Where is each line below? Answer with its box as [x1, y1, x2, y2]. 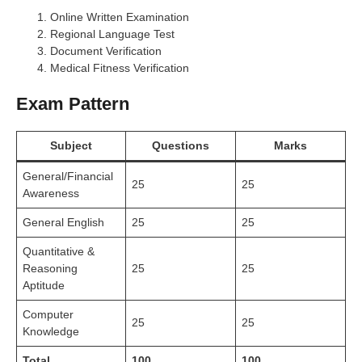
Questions [152, 138, 209, 152]
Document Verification [50, 44, 162, 57]
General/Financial [23, 169, 113, 183]
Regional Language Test [50, 27, 175, 40]
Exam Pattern [16, 93, 129, 114]
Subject [50, 138, 92, 152]
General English [23, 215, 104, 229]
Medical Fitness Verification [50, 61, 189, 74]
